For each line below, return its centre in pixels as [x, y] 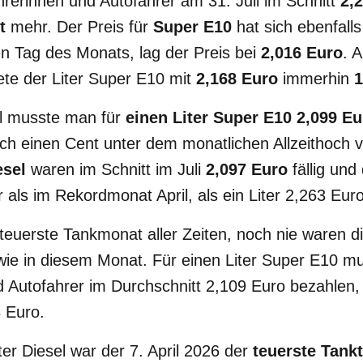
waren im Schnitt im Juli [118, 169]
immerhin [316, 79]
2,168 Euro [237, 79]
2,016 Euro [302, 53]
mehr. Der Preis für [79, 27]
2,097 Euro [247, 169]
